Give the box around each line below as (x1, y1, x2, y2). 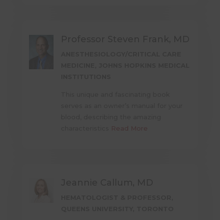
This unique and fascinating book (61, 90, 170, 99)
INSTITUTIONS (61, 73, 111, 81)
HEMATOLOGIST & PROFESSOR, (61, 193, 174, 202)
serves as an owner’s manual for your (61, 102, 183, 110)
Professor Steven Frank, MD (61, 34, 190, 45)
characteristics (61, 124, 111, 133)
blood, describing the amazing (61, 113, 162, 121)
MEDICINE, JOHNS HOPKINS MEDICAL (61, 61, 190, 70)
